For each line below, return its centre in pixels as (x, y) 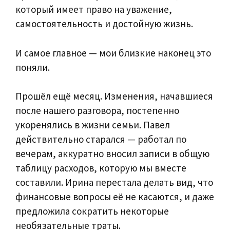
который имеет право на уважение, (94, 9)
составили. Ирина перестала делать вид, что (114, 183)
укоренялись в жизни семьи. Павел (93, 125)
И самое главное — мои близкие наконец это (113, 53)
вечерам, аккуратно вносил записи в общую (112, 154)
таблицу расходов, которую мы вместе (101, 168)
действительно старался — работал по (101, 139)
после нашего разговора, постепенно (97, 111)
